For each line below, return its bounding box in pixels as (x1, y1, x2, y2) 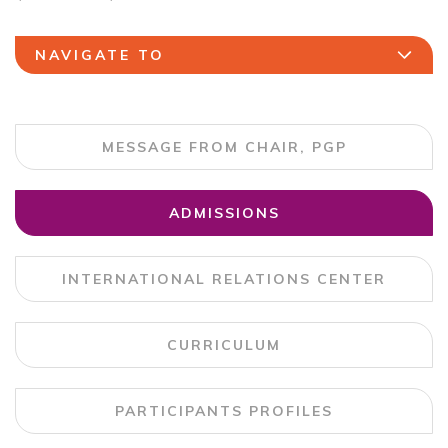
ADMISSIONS (168, 204, 280, 222)
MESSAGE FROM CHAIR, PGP (101, 138, 347, 156)
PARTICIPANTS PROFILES (115, 402, 333, 420)
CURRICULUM (167, 336, 281, 354)
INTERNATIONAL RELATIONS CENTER (62, 270, 386, 288)
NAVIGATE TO (35, 46, 165, 64)
